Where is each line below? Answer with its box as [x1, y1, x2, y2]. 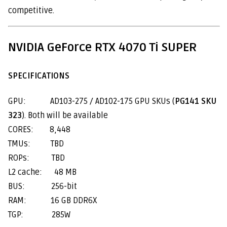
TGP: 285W [8, 209, 70, 220]
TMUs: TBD [8, 138, 64, 149]
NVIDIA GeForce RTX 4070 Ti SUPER [8, 40, 197, 55]
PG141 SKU [175, 96, 216, 106]
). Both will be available [22, 110, 108, 121]
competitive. [8, 6, 54, 16]
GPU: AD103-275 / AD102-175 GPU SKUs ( [8, 96, 175, 106]
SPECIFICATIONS [8, 71, 69, 82]
